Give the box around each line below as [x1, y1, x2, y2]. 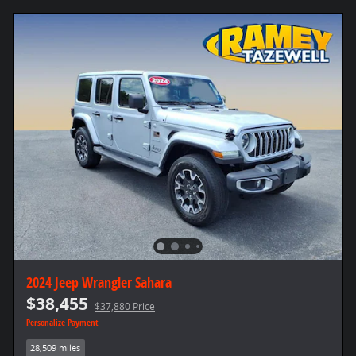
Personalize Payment [26, 316, 99, 328]
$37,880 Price [95, 299, 155, 313]
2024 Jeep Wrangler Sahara [26, 272, 172, 292]
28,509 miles [30, 342, 81, 354]
